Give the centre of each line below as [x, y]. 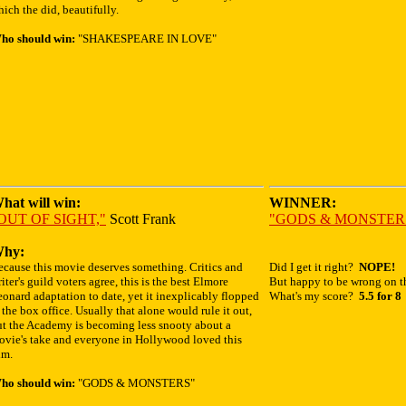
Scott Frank [141, 219]
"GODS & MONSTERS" [135, 383]
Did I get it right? [314, 267]
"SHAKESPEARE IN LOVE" [146, 39]
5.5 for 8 [380, 296]
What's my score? [314, 296]
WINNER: [303, 203]
